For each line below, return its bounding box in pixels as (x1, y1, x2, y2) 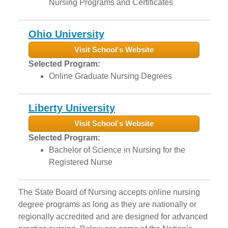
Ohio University (28, 28, 104, 40)
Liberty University (28, 102, 115, 113)
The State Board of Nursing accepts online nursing (18, 188, 200, 196)
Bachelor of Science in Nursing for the (48, 146, 185, 154)
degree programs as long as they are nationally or (18, 200, 196, 209)
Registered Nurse (48, 158, 112, 166)
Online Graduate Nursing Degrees (48, 72, 172, 80)
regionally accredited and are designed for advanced (18, 212, 208, 221)
